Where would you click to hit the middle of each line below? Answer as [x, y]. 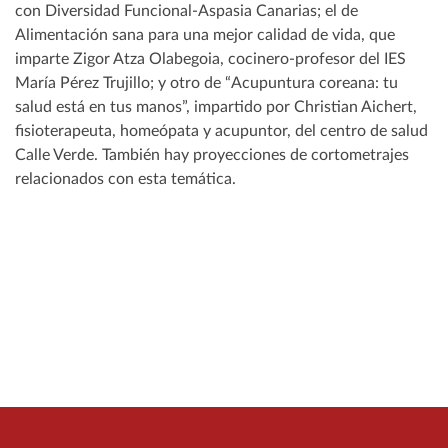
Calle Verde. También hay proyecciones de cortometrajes [212, 154]
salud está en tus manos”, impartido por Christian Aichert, [216, 106]
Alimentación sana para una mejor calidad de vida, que [205, 34]
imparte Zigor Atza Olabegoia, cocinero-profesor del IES [210, 58]
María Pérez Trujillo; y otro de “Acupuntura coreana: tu [206, 82]
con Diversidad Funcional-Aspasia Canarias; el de [186, 10]
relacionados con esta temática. [125, 178]
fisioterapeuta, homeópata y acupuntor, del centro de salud [221, 130]
